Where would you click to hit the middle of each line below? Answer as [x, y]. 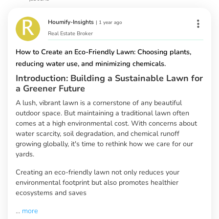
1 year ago [110, 23]
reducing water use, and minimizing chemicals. [91, 64]
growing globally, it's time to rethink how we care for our [104, 144]
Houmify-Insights [71, 22]
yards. [25, 154]
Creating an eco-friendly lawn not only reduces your [98, 172]
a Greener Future [50, 89]
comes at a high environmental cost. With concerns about [106, 123]
